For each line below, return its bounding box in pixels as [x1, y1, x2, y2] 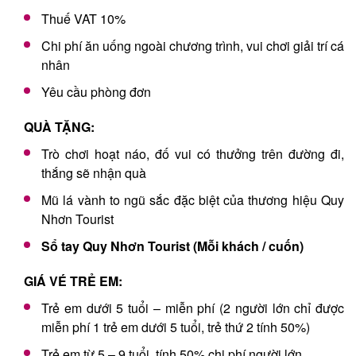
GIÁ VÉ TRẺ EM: [24, 271, 122, 290]
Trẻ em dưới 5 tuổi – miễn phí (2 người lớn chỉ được [41, 298, 344, 317]
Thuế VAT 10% [41, 9, 126, 28]
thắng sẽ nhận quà [41, 163, 146, 182]
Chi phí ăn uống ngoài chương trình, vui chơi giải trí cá [41, 36, 344, 55]
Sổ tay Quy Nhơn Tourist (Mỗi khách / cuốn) [41, 236, 304, 255]
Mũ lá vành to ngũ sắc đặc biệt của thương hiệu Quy [41, 190, 344, 209]
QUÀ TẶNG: [24, 117, 95, 136]
